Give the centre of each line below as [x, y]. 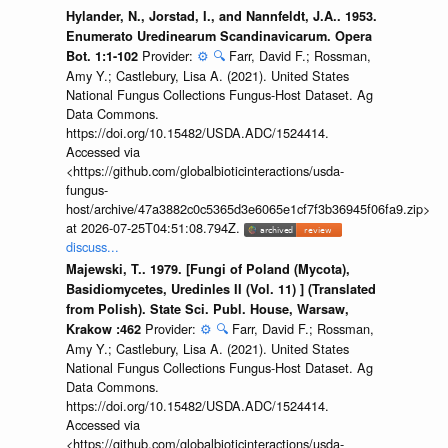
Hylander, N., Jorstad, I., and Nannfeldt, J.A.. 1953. [221, 16]
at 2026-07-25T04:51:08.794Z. [154, 228]
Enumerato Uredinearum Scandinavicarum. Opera [218, 36]
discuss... [92, 247]
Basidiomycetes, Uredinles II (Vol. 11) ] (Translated [220, 288]
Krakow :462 [105, 328]
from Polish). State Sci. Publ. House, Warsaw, [207, 308]
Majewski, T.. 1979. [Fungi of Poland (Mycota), [207, 268]
